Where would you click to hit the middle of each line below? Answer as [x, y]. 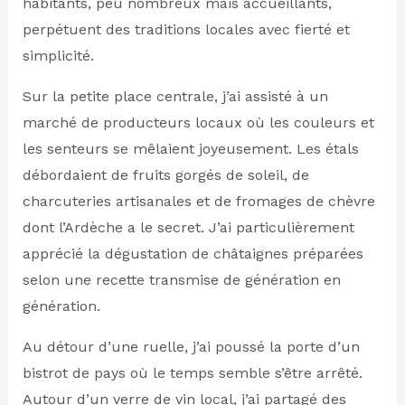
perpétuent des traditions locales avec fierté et [186, 29]
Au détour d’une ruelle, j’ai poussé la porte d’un [191, 346]
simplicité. [58, 55]
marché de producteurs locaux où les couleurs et [198, 122]
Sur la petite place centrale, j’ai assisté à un [175, 96]
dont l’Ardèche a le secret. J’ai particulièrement [188, 227]
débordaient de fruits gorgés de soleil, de [165, 174]
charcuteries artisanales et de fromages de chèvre [198, 201]
